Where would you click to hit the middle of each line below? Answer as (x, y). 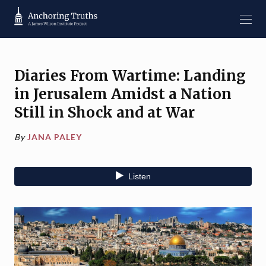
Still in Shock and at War (104, 113)
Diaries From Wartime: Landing (130, 76)
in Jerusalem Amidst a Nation (123, 94)
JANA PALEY (55, 137)
